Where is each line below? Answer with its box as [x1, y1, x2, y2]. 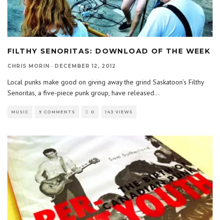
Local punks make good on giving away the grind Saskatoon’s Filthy [7, 78, 204, 87]
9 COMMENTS [39, 110, 75, 115]
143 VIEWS [105, 110, 133, 115]
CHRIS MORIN [7, 63, 50, 70]
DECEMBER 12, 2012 [55, 63, 116, 70]
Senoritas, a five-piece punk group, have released [7, 88, 154, 98]
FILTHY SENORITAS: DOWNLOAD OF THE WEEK [7, 47, 211, 56]
